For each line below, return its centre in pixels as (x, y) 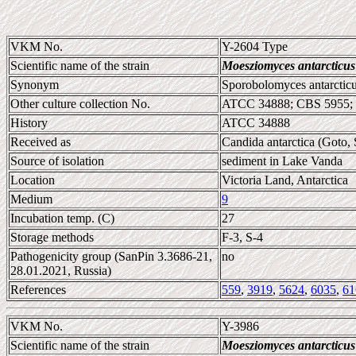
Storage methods (52, 237)
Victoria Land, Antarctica (285, 180)
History (29, 123)
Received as (41, 142)
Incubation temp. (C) (62, 218)
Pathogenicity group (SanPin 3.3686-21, (111, 256)
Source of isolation (57, 161)
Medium (31, 199)
